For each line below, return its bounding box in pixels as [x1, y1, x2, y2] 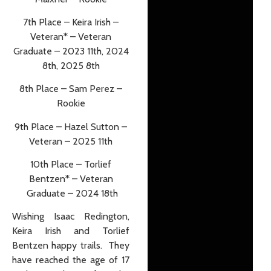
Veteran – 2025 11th [29, 135, 113, 147]
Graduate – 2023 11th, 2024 [13, 45, 129, 57]
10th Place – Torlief [30, 158, 111, 171]
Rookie [56, 97, 85, 109]
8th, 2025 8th [42, 59, 100, 71]
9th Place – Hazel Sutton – [15, 120, 127, 132]
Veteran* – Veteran [30, 30, 111, 42]
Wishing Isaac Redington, [12, 211, 129, 223]
